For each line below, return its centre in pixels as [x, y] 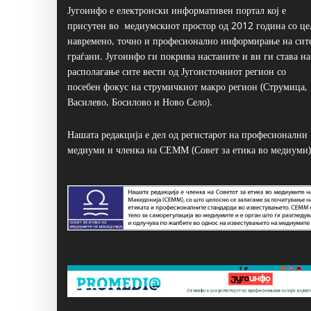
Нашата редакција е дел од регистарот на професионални [187, 135]
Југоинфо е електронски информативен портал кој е [177, 10]
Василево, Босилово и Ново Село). [140, 102]
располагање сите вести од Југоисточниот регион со [177, 72]
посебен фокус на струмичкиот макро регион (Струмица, [187, 87]
